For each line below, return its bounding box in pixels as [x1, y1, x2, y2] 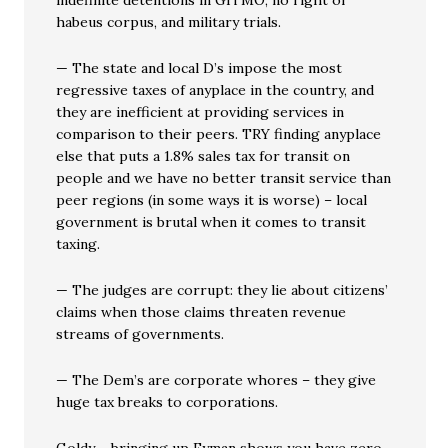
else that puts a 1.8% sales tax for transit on [56, 147, 351, 165]
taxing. [56, 235, 101, 253]
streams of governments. [56, 325, 225, 343]
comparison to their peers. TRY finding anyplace [56, 125, 382, 143]
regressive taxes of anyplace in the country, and [56, 81, 375, 99]
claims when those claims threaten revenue [56, 303, 347, 321]
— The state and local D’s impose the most [56, 59, 343, 77]
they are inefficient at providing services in [56, 103, 345, 121]
